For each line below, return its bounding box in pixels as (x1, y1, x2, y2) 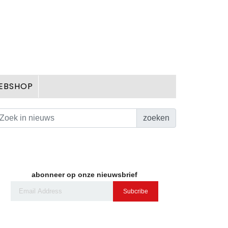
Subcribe (123, 188, 148, 195)
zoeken (142, 113, 169, 122)
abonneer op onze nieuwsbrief (31, 170, 137, 179)
